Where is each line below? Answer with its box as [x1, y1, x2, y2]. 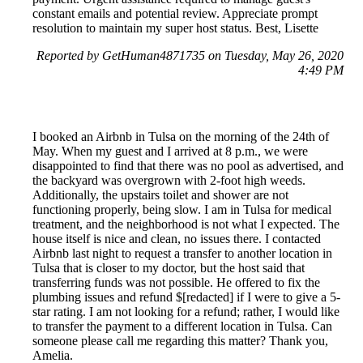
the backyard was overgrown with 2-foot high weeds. [32, 173, 305, 188]
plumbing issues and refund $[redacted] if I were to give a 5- [32, 290, 340, 305]
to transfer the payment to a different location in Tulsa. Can [32, 319, 332, 334]
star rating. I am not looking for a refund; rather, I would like [32, 305, 340, 319]
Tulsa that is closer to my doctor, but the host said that [32, 261, 305, 275]
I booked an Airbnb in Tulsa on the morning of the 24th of [32, 130, 329, 144]
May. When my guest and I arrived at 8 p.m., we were [32, 144, 308, 159]
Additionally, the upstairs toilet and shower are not [32, 188, 288, 203]
